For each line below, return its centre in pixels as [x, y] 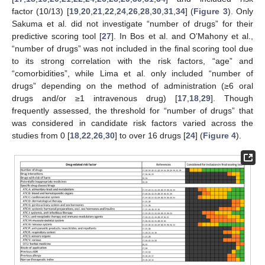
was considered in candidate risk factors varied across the [132, 123]
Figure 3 [211, 12]
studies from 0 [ [41, 136]
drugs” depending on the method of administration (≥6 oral [132, 86]
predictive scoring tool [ [57, 36]
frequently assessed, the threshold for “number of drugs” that [132, 111]
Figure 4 [219, 136]
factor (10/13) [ [41, 12]
